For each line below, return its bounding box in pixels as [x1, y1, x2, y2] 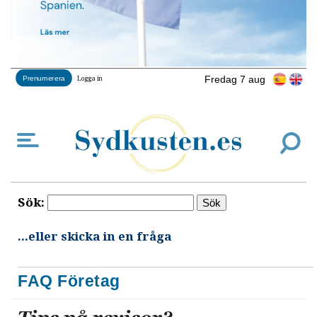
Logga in [77, 74, 103, 83]
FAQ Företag [18, 271, 120, 290]
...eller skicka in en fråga [18, 227, 172, 246]
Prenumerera [23, 73, 65, 82]
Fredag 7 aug [204, 73, 265, 85]
